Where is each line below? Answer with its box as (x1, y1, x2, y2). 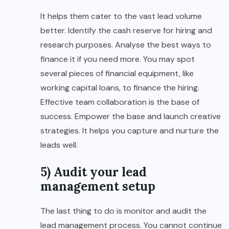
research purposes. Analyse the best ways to (40, 39, 211, 51)
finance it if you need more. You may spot (40, 54, 195, 65)
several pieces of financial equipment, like (40, 68, 194, 79)
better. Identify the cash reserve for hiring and (40, 25, 212, 36)
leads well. (40, 140, 78, 151)
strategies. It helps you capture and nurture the (40, 125, 219, 136)
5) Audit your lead (40, 164, 147, 180)
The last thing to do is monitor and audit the (40, 205, 207, 217)
